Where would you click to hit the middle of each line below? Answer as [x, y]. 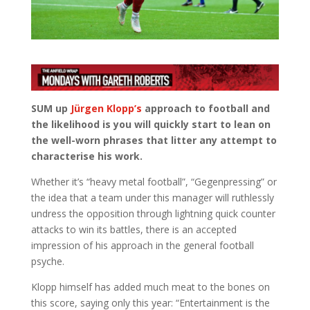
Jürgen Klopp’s [106, 109]
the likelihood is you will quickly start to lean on [151, 125]
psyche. [47, 262]
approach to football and [206, 109]
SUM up [51, 109]
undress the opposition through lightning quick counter [153, 214]
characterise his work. [86, 156]
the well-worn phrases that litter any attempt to [154, 140]
